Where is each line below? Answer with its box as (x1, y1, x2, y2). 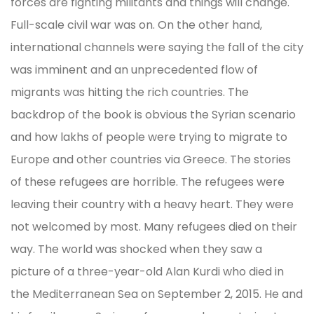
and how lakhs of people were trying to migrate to (11, 128, 287, 145)
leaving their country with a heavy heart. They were (11, 196, 294, 212)
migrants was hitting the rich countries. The (11, 83, 249, 100)
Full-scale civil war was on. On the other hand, (11, 16, 262, 33)
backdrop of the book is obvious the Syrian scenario (11, 106, 296, 123)
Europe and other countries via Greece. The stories (11, 151, 291, 168)
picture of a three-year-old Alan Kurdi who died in (11, 263, 284, 280)
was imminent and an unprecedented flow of (11, 61, 258, 78)
